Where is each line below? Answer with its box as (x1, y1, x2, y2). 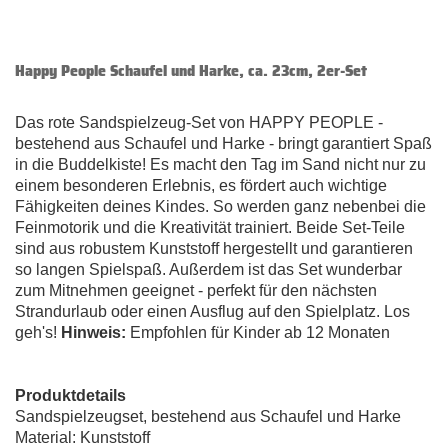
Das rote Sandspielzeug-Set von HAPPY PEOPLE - (15, 113, 383, 131)
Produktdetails (15, 386, 126, 404)
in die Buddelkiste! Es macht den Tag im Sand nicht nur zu (15, 155, 426, 173)
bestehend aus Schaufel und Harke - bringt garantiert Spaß (15, 134, 432, 152)
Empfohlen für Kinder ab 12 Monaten (130, 323, 390, 341)
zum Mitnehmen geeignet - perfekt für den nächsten (15, 281, 377, 299)
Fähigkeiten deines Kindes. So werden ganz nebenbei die (15, 197, 426, 215)
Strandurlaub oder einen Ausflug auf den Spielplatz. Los (15, 302, 410, 320)
